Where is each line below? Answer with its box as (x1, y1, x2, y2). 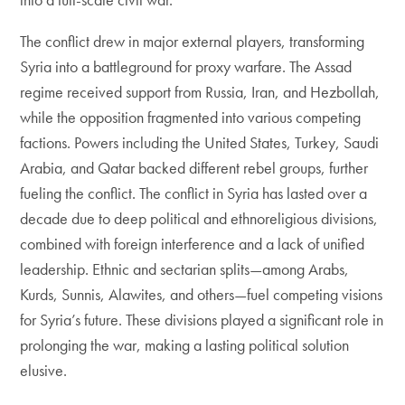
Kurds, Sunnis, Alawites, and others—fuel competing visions (20, 284, 383, 305)
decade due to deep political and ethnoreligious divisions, (20, 208, 379, 229)
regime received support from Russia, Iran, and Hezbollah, (20, 81, 381, 102)
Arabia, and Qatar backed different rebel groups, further (20, 157, 369, 178)
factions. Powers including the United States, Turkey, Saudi (20, 132, 380, 153)
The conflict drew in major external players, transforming (20, 31, 365, 52)
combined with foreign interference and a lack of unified (20, 233, 365, 254)
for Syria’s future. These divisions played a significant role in (20, 309, 384, 330)
